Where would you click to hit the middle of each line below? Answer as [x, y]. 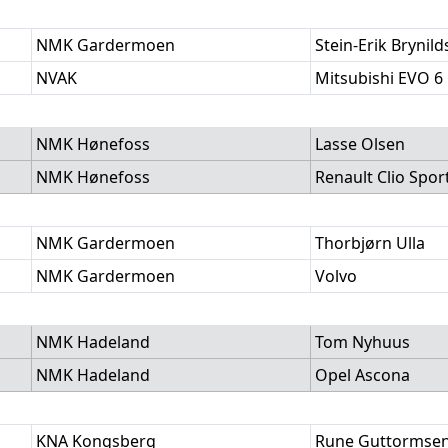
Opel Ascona [362, 375]
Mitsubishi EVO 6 [379, 78]
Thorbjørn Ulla [370, 243]
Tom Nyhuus [362, 342]
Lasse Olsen [360, 144]
